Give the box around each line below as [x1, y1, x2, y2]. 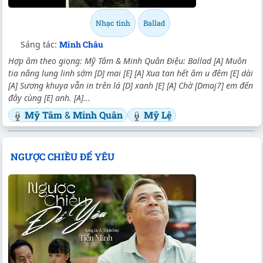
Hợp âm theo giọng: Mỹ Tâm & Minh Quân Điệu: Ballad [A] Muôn [8, 55, 247, 67]
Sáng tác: [21, 39, 59, 50]
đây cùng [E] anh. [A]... [8, 92, 90, 104]
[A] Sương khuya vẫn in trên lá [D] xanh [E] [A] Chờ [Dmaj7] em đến [8, 80, 253, 92]
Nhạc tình [96, 18, 130, 28]
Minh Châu [59, 39, 103, 50]
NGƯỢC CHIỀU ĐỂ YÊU [10, 150, 114, 163]
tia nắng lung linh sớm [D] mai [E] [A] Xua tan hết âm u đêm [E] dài [8, 68, 253, 79]
